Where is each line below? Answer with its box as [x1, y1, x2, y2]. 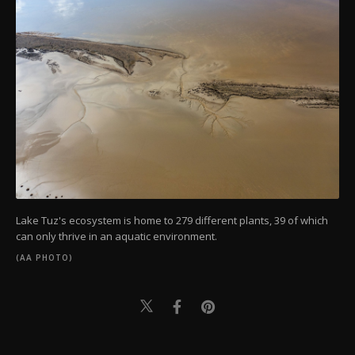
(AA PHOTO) [16, 251, 73, 263]
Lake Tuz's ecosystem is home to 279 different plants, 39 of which [16, 212, 328, 227]
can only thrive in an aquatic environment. [16, 228, 217, 243]
